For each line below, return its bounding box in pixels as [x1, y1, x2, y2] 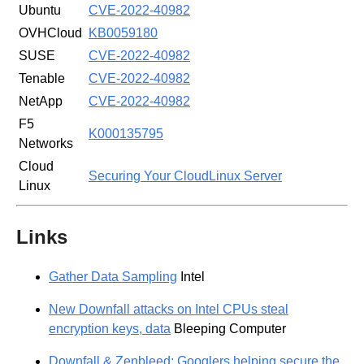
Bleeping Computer [171, 322, 286, 336]
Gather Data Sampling [49, 270, 177, 284]
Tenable [19, 71, 65, 85]
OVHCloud [19, 25, 82, 40]
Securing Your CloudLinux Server [89, 168, 282, 183]
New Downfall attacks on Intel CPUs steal [49, 302, 288, 317]
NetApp [19, 93, 63, 108]
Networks [19, 136, 73, 150]
